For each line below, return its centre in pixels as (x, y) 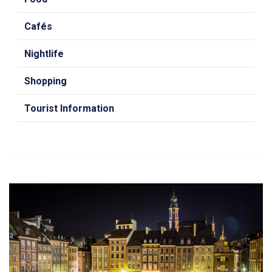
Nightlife (44, 54)
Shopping (46, 81)
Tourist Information (69, 108)
